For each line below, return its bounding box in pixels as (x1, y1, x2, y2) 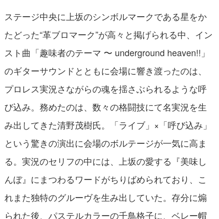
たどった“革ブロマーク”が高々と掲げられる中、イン (4, 28, 213, 41)
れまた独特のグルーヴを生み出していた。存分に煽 (4, 191, 207, 204)
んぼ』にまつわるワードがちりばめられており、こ (4, 173, 207, 186)
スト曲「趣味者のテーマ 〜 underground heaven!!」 (4, 46, 210, 59)
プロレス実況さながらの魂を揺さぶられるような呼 (4, 82, 207, 95)
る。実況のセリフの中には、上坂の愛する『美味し (4, 154, 207, 168)
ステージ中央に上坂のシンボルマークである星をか (4, 10, 207, 23)
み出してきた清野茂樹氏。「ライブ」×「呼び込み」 (4, 118, 212, 131)
